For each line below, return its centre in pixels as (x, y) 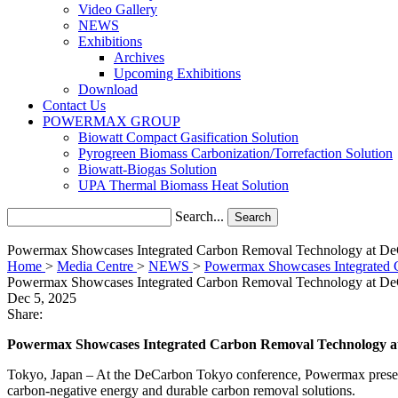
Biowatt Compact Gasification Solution (188, 137)
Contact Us (74, 105)
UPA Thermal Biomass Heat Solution (183, 185)
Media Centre (95, 266)
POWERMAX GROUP (111, 121)
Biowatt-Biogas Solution (147, 169)
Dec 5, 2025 (42, 298)
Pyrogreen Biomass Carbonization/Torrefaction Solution (235, 153)
